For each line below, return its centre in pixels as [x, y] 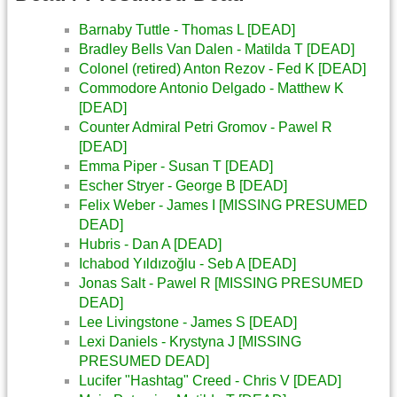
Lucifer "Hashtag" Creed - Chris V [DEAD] [210, 380]
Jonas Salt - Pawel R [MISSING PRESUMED [221, 283]
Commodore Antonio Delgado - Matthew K [211, 88]
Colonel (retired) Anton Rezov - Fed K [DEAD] [222, 68]
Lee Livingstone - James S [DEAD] [188, 322]
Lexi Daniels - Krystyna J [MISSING [190, 341]
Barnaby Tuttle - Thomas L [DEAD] [187, 29]
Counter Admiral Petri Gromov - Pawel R [206, 127]
